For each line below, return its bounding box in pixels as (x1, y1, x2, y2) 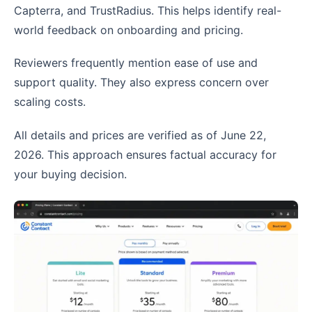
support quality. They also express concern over (14, 75, 269, 90)
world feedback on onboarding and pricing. (14, 23, 243, 38)
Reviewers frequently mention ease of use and (14, 56, 258, 70)
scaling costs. (14, 95, 86, 109)
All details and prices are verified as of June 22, (14, 127, 266, 142)
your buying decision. (14, 166, 127, 181)
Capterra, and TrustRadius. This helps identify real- (14, 3, 281, 18)
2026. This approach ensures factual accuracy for (14, 147, 276, 162)
